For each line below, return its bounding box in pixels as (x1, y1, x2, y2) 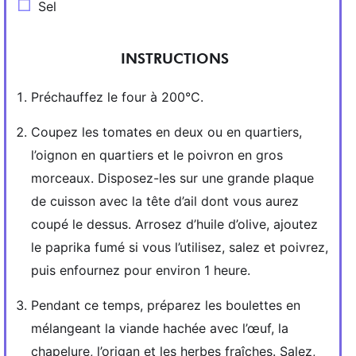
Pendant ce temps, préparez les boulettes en (31, 297, 300, 313)
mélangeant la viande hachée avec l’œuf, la (31, 320, 288, 336)
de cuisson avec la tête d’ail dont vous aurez (31, 193, 299, 209)
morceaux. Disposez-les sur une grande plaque (31, 170, 314, 186)
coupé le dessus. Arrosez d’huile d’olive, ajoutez (31, 216, 318, 232)
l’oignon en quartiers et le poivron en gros (31, 147, 283, 163)
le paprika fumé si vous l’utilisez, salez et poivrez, (31, 239, 328, 255)
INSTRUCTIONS (120, 50, 229, 68)
